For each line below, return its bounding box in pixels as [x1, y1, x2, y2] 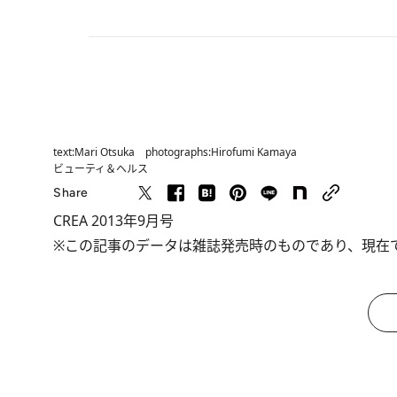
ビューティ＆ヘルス [53, 161, 148, 176]
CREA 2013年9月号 [53, 211, 174, 230]
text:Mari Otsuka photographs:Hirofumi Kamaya [53, 144, 297, 160]
